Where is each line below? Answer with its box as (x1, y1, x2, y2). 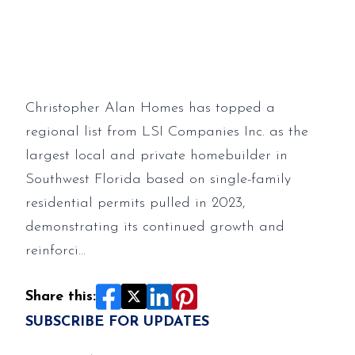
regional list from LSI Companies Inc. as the (25, 124, 308, 139)
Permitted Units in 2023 (25, 2, 285, 30)
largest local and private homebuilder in (25, 148, 288, 163)
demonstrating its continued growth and (25, 219, 284, 235)
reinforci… (25, 243, 86, 258)
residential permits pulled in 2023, (25, 196, 246, 211)
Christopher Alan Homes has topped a (25, 101, 275, 116)
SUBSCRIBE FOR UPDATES (25, 315, 209, 330)
